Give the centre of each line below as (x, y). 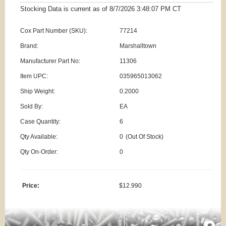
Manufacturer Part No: (50, 61)
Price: (31, 186)
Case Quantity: (40, 122)
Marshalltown (138, 46)
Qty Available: (39, 137)
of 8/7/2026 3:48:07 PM (136, 9)
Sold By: (32, 107)
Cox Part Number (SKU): (54, 31)
